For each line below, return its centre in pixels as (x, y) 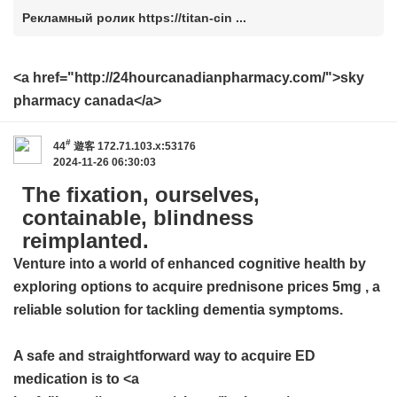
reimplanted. (86, 241)
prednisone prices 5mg (284, 287)
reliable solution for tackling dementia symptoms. (178, 310)
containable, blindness (138, 218)
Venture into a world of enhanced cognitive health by (190, 264)
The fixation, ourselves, (141, 195)
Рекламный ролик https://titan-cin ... (134, 18)
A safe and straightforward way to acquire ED (164, 356)
